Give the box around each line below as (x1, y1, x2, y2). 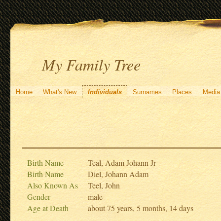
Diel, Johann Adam (88, 169, 149, 180)
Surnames (132, 88, 162, 96)
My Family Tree (42, 54, 141, 75)
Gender (27, 191, 51, 202)
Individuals (87, 88, 122, 96)
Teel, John (88, 180, 120, 191)
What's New (43, 88, 77, 96)
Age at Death (27, 203, 69, 214)
